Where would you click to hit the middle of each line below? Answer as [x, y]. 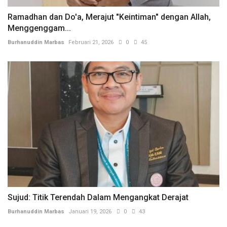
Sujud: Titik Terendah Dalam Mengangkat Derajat [98, 198]
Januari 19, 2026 [90, 212]
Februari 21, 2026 [91, 42]
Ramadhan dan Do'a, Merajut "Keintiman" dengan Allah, [109, 17]
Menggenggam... [39, 28]
